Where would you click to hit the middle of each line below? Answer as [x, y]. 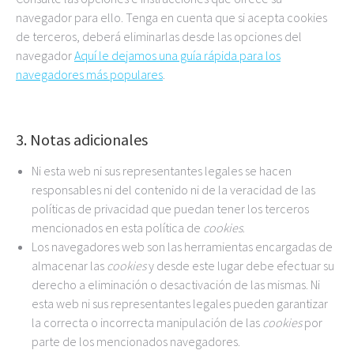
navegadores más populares [89, 74]
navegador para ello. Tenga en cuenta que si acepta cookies [171, 17]
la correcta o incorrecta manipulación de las [147, 322]
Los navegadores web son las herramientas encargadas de [182, 247]
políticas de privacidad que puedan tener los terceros [170, 209]
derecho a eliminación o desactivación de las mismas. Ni [176, 284]
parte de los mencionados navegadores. [136, 341]
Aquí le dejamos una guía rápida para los [177, 55]
